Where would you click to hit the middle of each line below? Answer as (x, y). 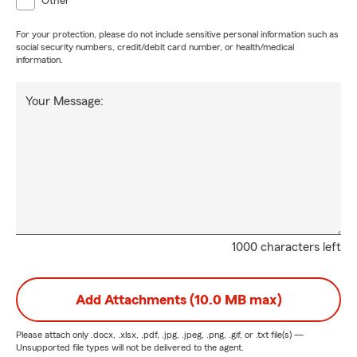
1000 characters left (286, 247)
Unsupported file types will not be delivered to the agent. (130, 347)
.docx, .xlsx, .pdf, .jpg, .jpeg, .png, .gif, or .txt (180, 335)
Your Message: (65, 101)
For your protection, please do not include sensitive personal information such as (177, 34)
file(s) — (286, 335)
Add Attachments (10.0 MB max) (178, 300)
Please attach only (53, 335)
